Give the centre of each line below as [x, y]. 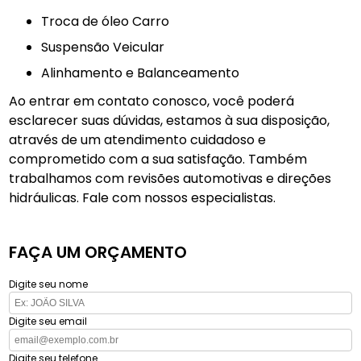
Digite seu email [48, 321]
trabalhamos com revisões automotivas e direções [170, 178]
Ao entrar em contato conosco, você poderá [152, 101]
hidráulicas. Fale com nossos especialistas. [143, 198]
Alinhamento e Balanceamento [145, 73]
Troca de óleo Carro [110, 21]
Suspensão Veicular [107, 47]
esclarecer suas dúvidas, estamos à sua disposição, [170, 120]
